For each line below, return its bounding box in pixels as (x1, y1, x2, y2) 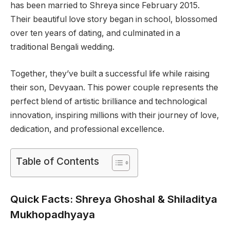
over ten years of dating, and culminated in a (10, 28, 180, 39)
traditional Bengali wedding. (10, 42, 114, 52)
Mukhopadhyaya (10, 207, 95, 221)
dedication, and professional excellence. (10, 124, 164, 134)
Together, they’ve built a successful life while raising (10, 68, 209, 79)
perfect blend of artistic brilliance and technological (10, 96, 207, 106)
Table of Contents (16, 155, 99, 168)
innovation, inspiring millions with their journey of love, (10, 110, 219, 120)
